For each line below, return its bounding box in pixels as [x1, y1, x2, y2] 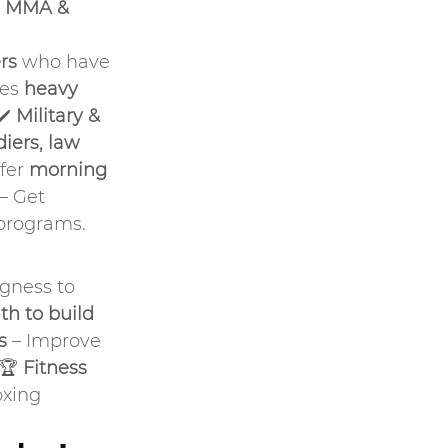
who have [17, 51, 115, 73]
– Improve [7, 330, 106, 352]
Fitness [23, 357, 92, 379]
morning [29, 159, 112, 181]
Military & [16, 105, 105, 127]
